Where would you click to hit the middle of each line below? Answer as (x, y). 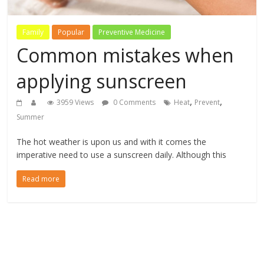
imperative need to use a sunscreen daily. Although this (122, 155)
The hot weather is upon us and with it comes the (112, 142)
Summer (31, 117)
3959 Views (75, 103)
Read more (41, 179)
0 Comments (134, 103)
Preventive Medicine (132, 32)
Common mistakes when (126, 55)
